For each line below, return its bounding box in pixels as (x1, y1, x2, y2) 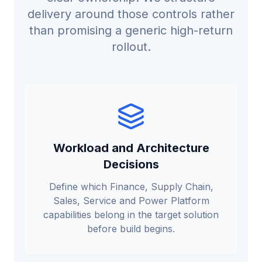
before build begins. (87, 223, 175, 235)
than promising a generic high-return (29, 23, 233, 37)
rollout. (111, 40, 151, 54)
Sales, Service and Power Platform (53, 195, 209, 206)
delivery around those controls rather (27, 7, 235, 21)
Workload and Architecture (53, 141, 209, 155)
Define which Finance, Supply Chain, (49, 181, 213, 192)
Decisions (103, 157, 159, 171)
